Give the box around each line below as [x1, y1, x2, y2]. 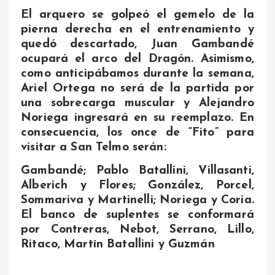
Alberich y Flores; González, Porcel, [21, 179, 254, 192]
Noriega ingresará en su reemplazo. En [21, 112, 254, 125]
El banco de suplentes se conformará [21, 209, 254, 222]
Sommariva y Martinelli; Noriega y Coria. [21, 194, 254, 207]
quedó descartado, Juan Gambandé [21, 38, 254, 51]
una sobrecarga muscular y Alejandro [21, 97, 254, 110]
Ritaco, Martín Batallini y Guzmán [21, 238, 215, 251]
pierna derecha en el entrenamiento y [21, 23, 254, 36]
